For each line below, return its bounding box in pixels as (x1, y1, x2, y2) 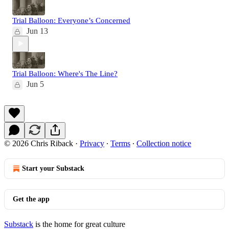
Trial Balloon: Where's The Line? (12, 69, 118, 78)
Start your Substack (22, 164, 84, 172)
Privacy (80, 139, 104, 148)
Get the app (13, 195, 50, 203)
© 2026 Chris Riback (4, 139, 73, 148)
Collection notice (136, 139, 191, 148)
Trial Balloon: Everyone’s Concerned (12, 16, 130, 25)
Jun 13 (27, 26, 48, 35)
